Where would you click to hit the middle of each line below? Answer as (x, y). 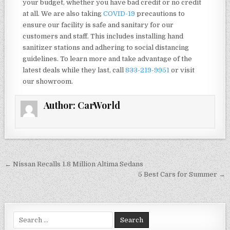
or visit (182, 70)
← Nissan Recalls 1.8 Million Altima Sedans (74, 164)
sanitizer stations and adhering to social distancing (106, 48)
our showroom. (48, 82)
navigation (40, 180)
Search (25, 216)
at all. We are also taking (63, 14)
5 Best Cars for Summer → (181, 175)
